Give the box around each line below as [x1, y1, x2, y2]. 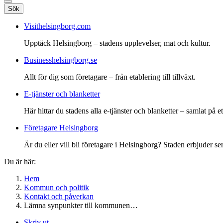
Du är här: [4, 157, 36, 166]
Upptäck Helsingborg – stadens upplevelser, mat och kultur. [24, 38, 211, 47]
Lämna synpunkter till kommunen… [24, 201, 138, 210]
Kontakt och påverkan [24, 192, 94, 201]
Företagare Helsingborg [24, 123, 98, 132]
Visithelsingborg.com [24, 21, 91, 30]
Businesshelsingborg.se [24, 55, 97, 64]
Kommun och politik [24, 183, 89, 192]
